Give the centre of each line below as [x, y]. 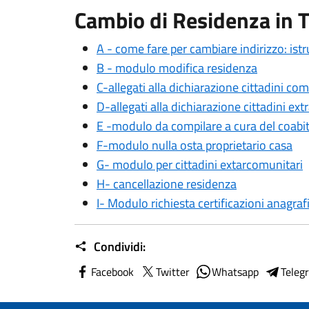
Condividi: [118, 247]
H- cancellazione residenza [167, 184]
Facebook [112, 272]
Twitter [173, 272]
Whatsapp [235, 272]
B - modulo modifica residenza [177, 68]
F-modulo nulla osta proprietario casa [195, 145]
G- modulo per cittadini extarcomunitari [200, 165]
